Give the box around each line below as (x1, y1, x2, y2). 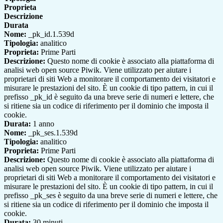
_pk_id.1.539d (26, 30, 74, 39)
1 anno (31, 119, 54, 128)
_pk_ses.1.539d (26, 128, 78, 137)
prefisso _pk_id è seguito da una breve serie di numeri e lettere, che (4, 93, 214, 102)
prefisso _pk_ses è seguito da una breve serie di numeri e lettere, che (4, 191, 218, 200)
